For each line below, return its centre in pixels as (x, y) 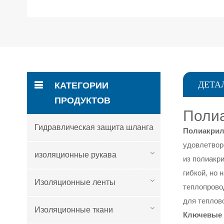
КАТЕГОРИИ (81, 85)
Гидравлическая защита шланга (94, 127)
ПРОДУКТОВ (82, 100)
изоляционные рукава (75, 154)
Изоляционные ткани (73, 209)
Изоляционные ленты (75, 182)
